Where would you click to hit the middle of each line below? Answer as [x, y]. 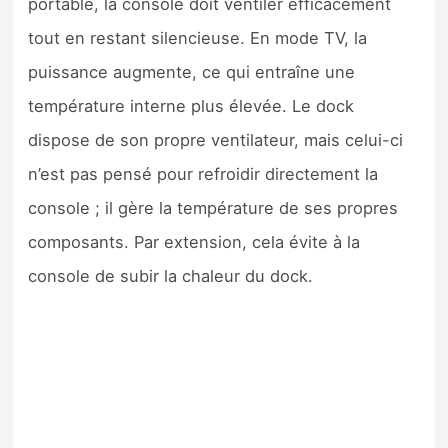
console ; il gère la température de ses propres [213, 208]
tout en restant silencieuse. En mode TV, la [198, 38]
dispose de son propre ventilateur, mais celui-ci [216, 140]
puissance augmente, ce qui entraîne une [192, 72]
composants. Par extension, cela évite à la [194, 242]
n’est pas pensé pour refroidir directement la [203, 174]
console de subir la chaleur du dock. [171, 276]
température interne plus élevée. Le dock [191, 106]
